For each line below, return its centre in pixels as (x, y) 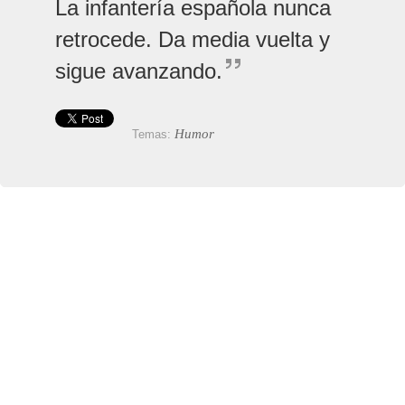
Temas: (153, 134)
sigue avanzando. (139, 71)
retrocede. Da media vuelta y (193, 39)
